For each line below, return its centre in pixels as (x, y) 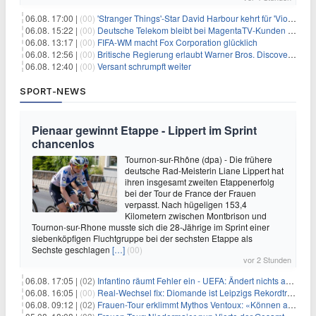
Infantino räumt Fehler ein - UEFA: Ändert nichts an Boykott (192, 280)
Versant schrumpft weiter (144, 66)
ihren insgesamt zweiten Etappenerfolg (200, 182)
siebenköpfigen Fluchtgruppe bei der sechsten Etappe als (142, 238)
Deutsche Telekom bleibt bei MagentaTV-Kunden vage (193, 30)
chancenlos (63, 144)
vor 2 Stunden (267, 260)
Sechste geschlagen (72, 249)
